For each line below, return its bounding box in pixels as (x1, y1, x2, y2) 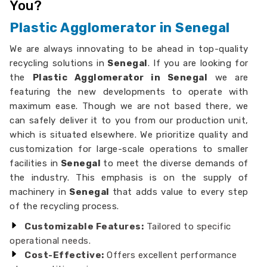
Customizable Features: (24, 221, 144, 232)
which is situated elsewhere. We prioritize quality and (10, 129, 249, 140)
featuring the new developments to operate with (10, 86, 249, 97)
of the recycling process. (10, 201, 119, 212)
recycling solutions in (10, 58, 105, 69)
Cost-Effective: (24, 250, 104, 260)
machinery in (10, 187, 67, 197)
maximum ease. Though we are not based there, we (10, 101, 249, 111)
